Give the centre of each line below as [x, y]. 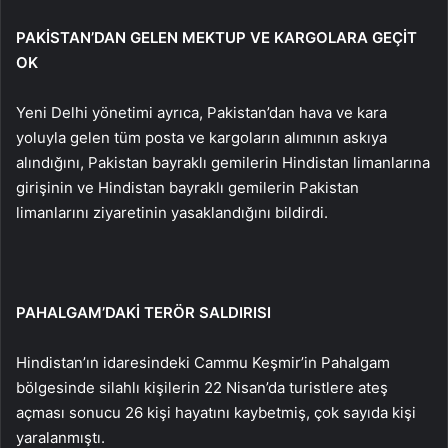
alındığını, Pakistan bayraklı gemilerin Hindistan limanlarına [223, 162]
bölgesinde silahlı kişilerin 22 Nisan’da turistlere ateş [202, 387]
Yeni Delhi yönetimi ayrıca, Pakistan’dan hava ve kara [201, 112]
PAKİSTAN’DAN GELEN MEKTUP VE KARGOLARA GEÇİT [216, 37]
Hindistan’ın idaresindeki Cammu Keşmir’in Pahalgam [203, 362]
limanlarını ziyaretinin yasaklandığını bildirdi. [172, 212]
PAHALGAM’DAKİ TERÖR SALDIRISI [143, 312]
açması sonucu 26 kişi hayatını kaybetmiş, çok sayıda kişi [216, 412]
